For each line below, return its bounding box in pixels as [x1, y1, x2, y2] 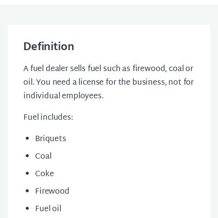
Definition [23, 38, 74, 56]
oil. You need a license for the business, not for [23, 76, 194, 90]
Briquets [35, 132, 66, 146]
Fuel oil [35, 202, 61, 217]
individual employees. [23, 90, 104, 104]
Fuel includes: [23, 111, 73, 125]
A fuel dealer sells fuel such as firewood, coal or [23, 62, 193, 76]
